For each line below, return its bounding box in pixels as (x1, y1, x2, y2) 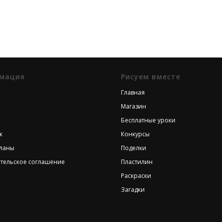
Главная (121, 88, 145, 97)
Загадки (121, 185, 145, 194)
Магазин (121, 102, 146, 111)
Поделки (121, 144, 146, 152)
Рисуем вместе (121, 72, 180, 81)
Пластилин (121, 158, 153, 166)
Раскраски (121, 171, 151, 180)
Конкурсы (121, 130, 150, 138)
